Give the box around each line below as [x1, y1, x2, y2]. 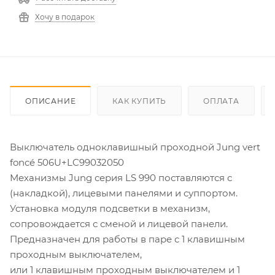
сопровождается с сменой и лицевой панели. [10, 217, 228, 230]
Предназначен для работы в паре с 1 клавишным [10, 233, 245, 245]
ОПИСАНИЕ [25, 96, 76, 106]
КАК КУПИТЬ [112, 96, 167, 106]
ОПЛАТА [203, 96, 239, 106]
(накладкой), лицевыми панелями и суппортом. [10, 187, 238, 199]
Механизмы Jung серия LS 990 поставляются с [10, 171, 232, 184]
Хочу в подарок [35, 12, 95, 21]
